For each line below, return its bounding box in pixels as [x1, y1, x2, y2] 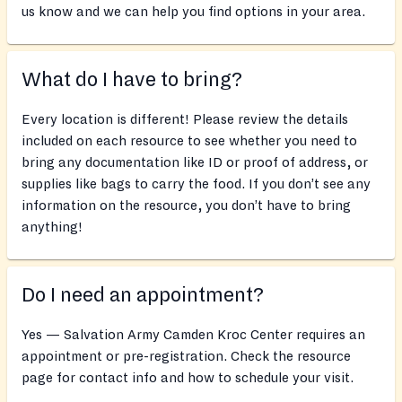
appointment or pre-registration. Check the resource [22, 349, 351, 364]
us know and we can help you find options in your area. [22, 4, 365, 20]
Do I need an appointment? [22, 284, 264, 307]
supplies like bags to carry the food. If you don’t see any [22, 177, 371, 192]
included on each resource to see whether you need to [22, 134, 357, 149]
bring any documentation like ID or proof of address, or [22, 155, 368, 170]
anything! [22, 220, 83, 235]
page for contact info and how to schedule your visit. [22, 371, 354, 386]
